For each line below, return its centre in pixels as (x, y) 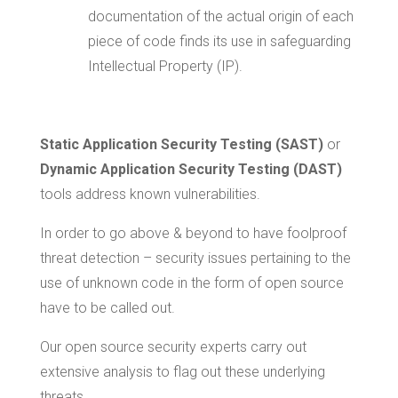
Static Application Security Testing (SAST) (181, 145)
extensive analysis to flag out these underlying (182, 372)
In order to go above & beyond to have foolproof (193, 234)
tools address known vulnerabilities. (150, 195)
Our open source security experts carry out (173, 347)
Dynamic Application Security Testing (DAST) (191, 170)
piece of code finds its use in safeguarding (219, 42)
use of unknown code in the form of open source (191, 283)
